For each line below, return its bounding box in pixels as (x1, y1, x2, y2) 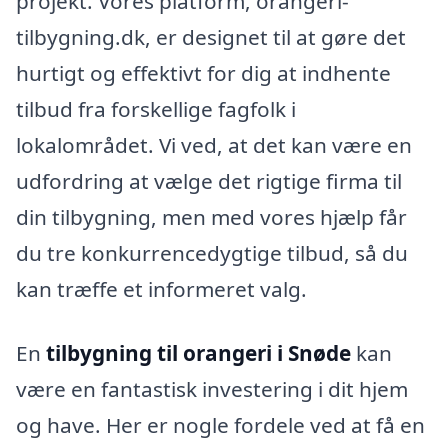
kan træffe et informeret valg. (16, 275, 307, 304)
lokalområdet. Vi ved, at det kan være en (16, 131, 412, 160)
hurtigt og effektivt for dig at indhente (16, 59, 391, 88)
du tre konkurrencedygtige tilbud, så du (16, 239, 408, 268)
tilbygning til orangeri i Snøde (46, 338, 351, 367)
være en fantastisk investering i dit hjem (16, 374, 408, 403)
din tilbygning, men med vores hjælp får (16, 203, 407, 232)
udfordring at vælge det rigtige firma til (16, 167, 402, 196)
